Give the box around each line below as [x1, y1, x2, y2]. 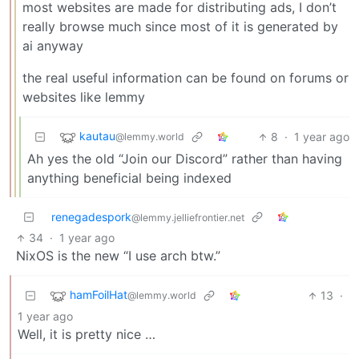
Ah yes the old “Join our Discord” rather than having [27, 151, 342, 167]
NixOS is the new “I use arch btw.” [16, 248, 220, 264]
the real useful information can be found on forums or [22, 70, 349, 87]
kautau [79, 129, 115, 143]
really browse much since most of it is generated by [22, 18, 338, 35]
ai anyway [22, 38, 83, 54]
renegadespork [51, 210, 131, 224]
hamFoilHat [70, 288, 127, 302]
